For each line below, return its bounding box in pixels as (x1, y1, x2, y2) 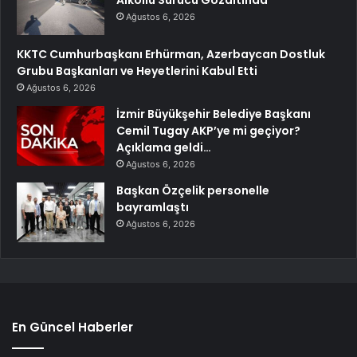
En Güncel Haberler (12, 318, 133, 335)
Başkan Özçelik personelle (116, 182, 269, 198)
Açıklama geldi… (116, 139, 211, 155)
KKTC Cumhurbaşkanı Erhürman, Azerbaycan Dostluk (17, 45, 325, 62)
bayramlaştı (116, 198, 189, 215)
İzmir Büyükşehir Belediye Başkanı (116, 105, 311, 122)
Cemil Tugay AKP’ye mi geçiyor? (116, 122, 300, 139)
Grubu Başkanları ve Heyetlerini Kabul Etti (17, 62, 257, 79)
